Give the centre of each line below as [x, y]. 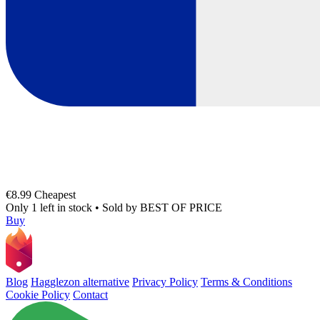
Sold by [121, 207]
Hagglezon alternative [80, 282]
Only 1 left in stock [50, 207]
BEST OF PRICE [181, 207]
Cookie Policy [38, 295]
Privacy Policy [165, 282]
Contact [90, 295]
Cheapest [55, 194]
